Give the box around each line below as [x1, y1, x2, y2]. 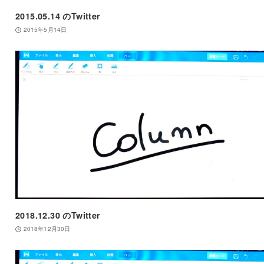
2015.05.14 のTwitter [15, 10, 101, 22]
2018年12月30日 [23, 225, 71, 233]
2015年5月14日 [23, 25, 67, 34]
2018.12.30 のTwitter [15, 209, 101, 222]
